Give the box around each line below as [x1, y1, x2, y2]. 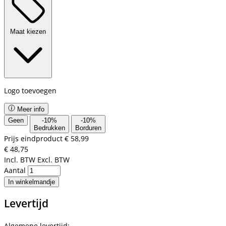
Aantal [4, 165, 28, 175]
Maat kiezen [10, 27, 46, 35]
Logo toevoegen [4, 85, 61, 95]
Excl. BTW [37, 154, 70, 164]
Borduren [75, 124, 101, 132]
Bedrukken [34, 124, 65, 132]
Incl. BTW [4, 154, 35, 164]
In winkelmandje [8, 178, 55, 186]
